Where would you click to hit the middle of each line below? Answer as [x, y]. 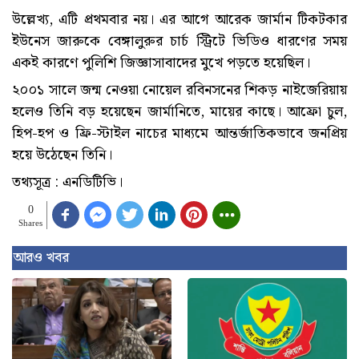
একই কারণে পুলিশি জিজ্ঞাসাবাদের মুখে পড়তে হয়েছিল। [161, 63]
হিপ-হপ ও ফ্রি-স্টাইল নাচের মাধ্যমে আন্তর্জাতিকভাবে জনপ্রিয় [179, 133]
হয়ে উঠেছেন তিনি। [62, 155]
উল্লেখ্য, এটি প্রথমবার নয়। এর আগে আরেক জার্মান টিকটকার [179, 19]
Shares [30, 222]
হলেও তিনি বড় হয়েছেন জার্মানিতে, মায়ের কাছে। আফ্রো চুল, [179, 111]
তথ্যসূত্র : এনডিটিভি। [67, 182]
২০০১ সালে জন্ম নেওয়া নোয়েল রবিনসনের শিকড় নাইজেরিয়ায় [179, 90]
